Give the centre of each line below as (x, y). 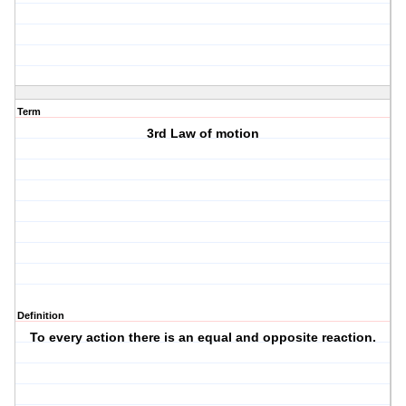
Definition (41, 316)
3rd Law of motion (203, 134)
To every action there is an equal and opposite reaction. (203, 338)
